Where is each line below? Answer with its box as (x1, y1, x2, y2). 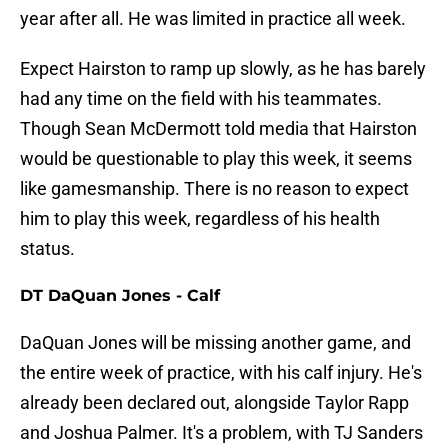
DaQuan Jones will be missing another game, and (20, 332, 411, 354)
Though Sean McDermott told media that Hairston (20, 118, 417, 140)
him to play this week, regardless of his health (20, 208, 380, 230)
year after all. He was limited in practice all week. (20, 8, 406, 30)
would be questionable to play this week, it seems (20, 148, 412, 170)
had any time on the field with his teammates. (20, 88, 382, 110)
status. (20, 238, 75, 260)
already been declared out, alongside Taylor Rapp (20, 392, 409, 414)
